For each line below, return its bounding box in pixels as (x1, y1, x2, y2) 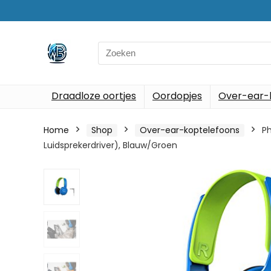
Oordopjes (152, 89, 202, 103)
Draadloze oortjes (51, 89, 136, 103)
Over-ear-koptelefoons (140, 124, 240, 136)
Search (97, 41, 129, 54)
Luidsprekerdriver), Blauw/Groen (44, 139, 177, 151)
